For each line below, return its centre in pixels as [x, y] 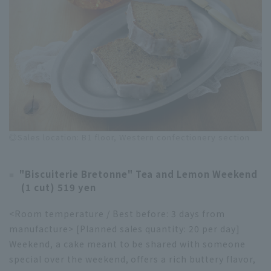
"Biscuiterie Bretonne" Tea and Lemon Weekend [139, 174]
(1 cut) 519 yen [59, 187]
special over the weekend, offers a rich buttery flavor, [132, 259]
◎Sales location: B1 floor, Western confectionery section [129, 137]
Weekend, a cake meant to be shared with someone [128, 243]
